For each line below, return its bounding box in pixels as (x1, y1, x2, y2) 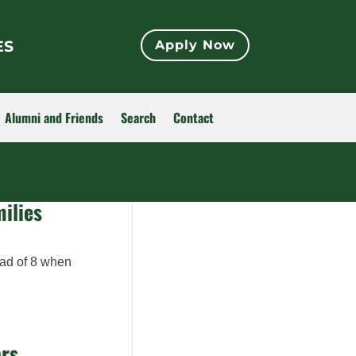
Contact (173, 107, 214, 127)
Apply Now (154, 37, 235, 53)
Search (121, 107, 156, 127)
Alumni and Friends (5, 107, 103, 127)
